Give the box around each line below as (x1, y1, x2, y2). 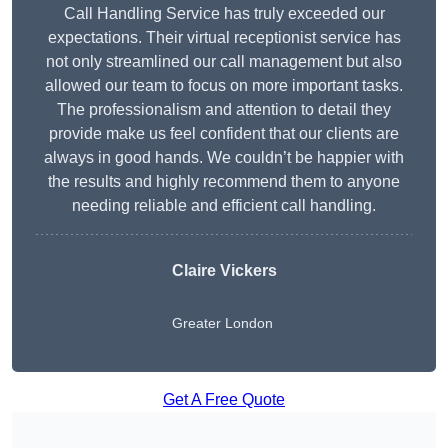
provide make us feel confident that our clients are (49, 125, 399, 143)
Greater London (171, 315, 273, 332)
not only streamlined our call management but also (46, 53, 402, 71)
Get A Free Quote (163, 391, 285, 409)
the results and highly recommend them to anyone (48, 173, 400, 191)
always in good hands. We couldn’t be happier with (44, 149, 404, 167)
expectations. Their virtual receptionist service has (47, 29, 401, 47)
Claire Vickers (171, 262, 277, 280)
